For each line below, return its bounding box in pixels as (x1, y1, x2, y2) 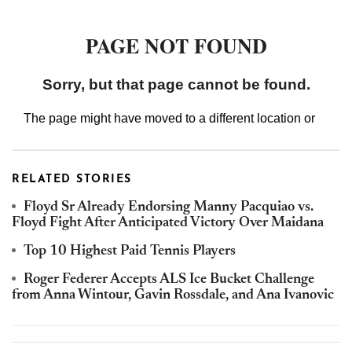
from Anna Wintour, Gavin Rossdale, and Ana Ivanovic (12, 288, 334, 303)
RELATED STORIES (12, 174, 132, 186)
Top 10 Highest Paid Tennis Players (24, 244, 236, 259)
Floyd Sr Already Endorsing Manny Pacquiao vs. (24, 200, 313, 215)
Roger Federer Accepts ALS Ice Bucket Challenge (24, 273, 314, 288)
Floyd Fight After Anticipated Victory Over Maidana (12, 216, 324, 231)
